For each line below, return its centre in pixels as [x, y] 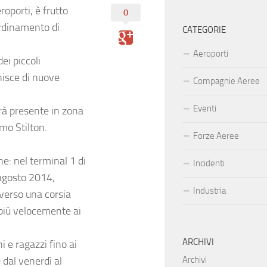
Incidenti [209, 164]
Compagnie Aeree [226, 81]
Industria [209, 191]
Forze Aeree [216, 136]
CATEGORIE [204, 30]
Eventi [205, 109]
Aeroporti [211, 54]
